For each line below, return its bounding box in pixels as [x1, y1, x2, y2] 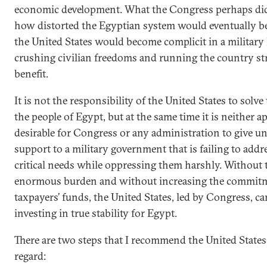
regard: [14, 249, 46, 263]
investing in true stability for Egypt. [14, 206, 177, 220]
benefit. [14, 66, 48, 80]
